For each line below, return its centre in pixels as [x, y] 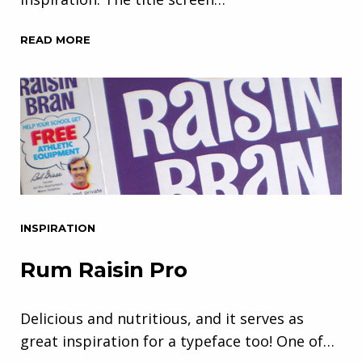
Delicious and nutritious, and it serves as [162, 318]
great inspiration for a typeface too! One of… [177, 341]
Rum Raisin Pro [104, 269]
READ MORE [55, 39]
